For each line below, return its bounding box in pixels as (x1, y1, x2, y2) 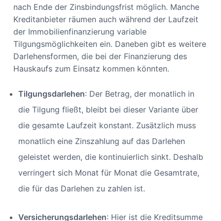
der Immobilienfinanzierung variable (13, 27, 147, 37)
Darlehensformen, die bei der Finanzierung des (13, 51, 187, 62)
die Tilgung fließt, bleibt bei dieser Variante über (18, 105, 198, 115)
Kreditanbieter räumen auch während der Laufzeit (13, 14, 198, 25)
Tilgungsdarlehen (18, 89, 85, 99)
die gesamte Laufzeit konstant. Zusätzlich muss (18, 120, 196, 131)
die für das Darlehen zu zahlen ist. (18, 184, 147, 194)
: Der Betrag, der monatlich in (84, 89, 194, 99)
